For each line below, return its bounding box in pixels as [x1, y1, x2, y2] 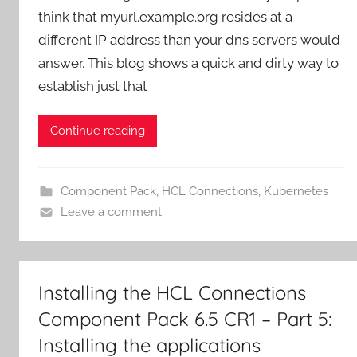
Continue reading [50, 124, 145, 139]
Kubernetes [263, 183, 328, 198]
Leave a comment [60, 204, 162, 219]
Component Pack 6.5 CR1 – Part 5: [38, 306, 331, 331]
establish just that [38, 77, 147, 94]
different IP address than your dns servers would [38, 31, 340, 48]
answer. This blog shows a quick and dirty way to [38, 54, 339, 71]
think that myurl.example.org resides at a [38, 8, 292, 25]
